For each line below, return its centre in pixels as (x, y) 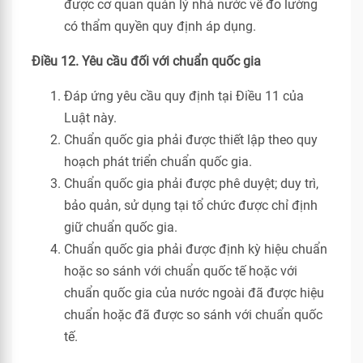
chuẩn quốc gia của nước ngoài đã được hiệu (194, 293)
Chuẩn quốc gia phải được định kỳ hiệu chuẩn (196, 249)
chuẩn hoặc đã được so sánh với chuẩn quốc (193, 315)
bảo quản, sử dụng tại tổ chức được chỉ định (191, 205)
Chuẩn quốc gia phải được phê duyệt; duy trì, (191, 184)
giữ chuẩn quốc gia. (121, 227)
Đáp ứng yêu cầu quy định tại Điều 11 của (184, 96)
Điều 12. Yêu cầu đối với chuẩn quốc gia (146, 61)
